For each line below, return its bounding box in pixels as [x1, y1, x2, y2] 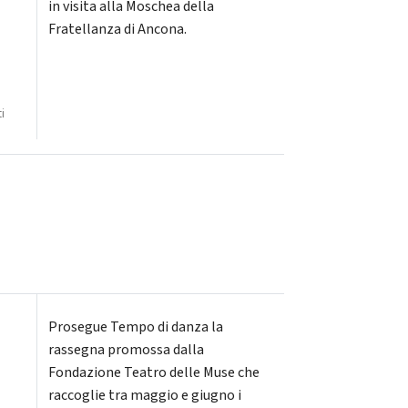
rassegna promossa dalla [47, 340, 204, 361]
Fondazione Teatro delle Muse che [47, 362, 260, 383]
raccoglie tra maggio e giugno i [47, 385, 241, 406]
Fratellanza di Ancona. [47, 19, 187, 39]
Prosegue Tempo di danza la [47, 317, 223, 338]
